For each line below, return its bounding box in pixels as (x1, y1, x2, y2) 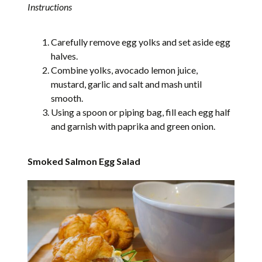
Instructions (27, 1, 73, 13)
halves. (51, 50, 78, 62)
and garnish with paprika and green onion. (51, 120, 216, 132)
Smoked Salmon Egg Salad (27, 156, 141, 167)
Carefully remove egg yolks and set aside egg (51, 36, 231, 48)
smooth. (51, 92, 84, 104)
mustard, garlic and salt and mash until (51, 78, 202, 90)
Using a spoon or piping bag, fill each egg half (51, 106, 231, 118)
